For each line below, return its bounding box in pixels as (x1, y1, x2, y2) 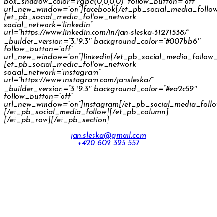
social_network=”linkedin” (4, 21, 92, 29)
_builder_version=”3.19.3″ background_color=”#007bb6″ (4, 37, 201, 46)
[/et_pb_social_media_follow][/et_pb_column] (4, 108, 169, 116)
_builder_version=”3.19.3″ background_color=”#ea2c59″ (4, 85, 197, 93)
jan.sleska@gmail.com (71, 131, 146, 139)
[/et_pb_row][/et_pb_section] (4, 116, 109, 124)
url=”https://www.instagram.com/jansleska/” (4, 76, 153, 84)
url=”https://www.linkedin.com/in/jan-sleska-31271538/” (4, 29, 189, 37)
